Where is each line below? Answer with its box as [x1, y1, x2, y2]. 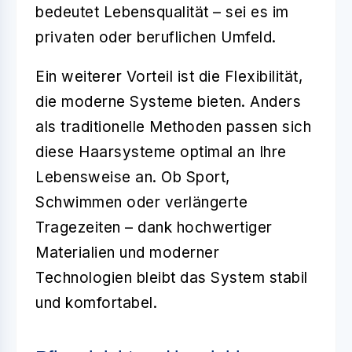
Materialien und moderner [35, 243, 219, 262]
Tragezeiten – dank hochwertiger [35, 218, 273, 236]
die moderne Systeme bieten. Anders [35, 92, 301, 111]
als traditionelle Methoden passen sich [35, 117, 311, 136]
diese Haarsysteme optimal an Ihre [35, 142, 287, 161]
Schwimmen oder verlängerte [35, 192, 247, 211]
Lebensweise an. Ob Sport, [35, 167, 230, 186]
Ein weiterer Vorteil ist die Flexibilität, [35, 67, 302, 86]
